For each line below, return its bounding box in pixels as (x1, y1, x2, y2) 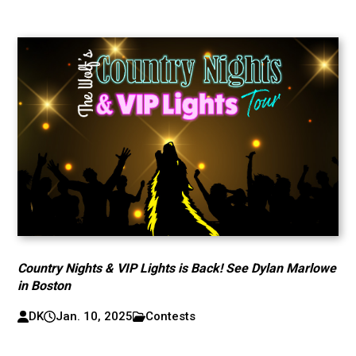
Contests (145, 309, 196, 323)
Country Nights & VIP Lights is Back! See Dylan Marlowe (17, 261, 337, 276)
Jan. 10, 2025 (55, 309, 133, 323)
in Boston (17, 278, 72, 293)
